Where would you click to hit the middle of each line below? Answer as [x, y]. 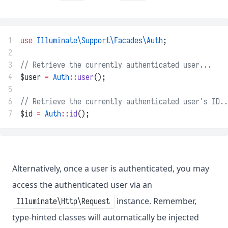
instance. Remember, [155, 201]
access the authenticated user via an [82, 185]
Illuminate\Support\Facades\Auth [100, 40]
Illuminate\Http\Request [63, 201]
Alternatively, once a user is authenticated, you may [111, 169]
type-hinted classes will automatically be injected [106, 218]
